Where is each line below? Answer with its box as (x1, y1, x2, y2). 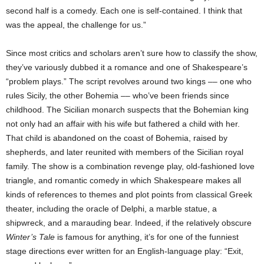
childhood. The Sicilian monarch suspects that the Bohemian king (6, 105, 249, 115)
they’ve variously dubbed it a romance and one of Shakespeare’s (6, 62, 247, 72)
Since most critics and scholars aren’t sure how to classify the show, (6, 48, 258, 58)
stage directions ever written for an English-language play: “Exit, (6, 246, 243, 256)
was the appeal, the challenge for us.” (6, 20, 146, 30)
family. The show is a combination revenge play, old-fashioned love (6, 161, 255, 171)
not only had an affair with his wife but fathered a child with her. (6, 119, 240, 129)
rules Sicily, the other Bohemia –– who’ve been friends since (6, 91, 229, 101)
